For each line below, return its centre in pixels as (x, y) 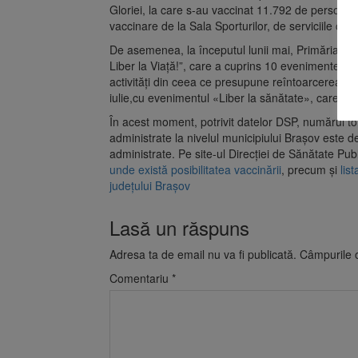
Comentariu (141, 278)
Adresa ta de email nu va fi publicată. (203, 254)
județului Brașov (150, 185)
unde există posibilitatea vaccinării (195, 169)
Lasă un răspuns (179, 227)
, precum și (309, 169)
